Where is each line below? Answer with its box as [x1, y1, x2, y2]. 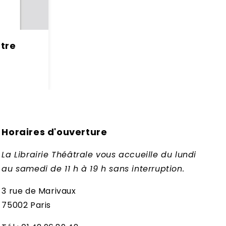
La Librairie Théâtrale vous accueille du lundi [2, 149, 196, 160]
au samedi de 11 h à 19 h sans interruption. [2, 163, 185, 175]
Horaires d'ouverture [2, 126, 107, 138]
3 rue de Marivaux [2, 185, 76, 197]
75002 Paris [2, 199, 51, 211]
